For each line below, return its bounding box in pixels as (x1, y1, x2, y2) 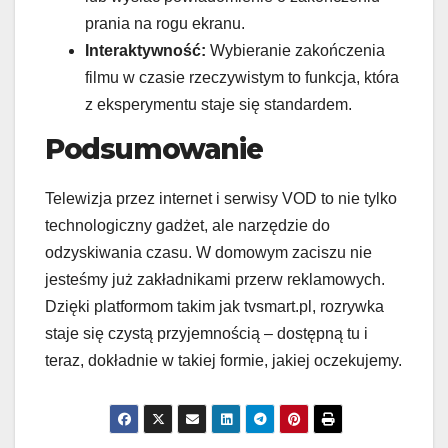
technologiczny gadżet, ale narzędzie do (45, 216, 330, 234)
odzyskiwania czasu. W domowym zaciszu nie (45, 243, 372, 261)
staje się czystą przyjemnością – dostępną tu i (45, 324, 368, 342)
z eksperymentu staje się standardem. (85, 95, 352, 113)
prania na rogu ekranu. (85, 14, 245, 32)
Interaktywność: (85, 41, 206, 59)
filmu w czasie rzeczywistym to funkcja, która (85, 68, 399, 86)
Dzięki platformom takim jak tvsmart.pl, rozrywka (45, 297, 384, 315)
